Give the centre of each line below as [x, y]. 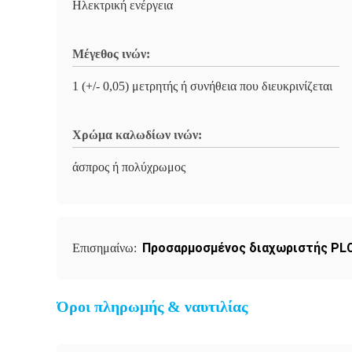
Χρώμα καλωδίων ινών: [137, 135]
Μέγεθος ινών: [111, 54]
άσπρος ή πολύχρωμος [129, 167]
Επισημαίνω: [106, 248]
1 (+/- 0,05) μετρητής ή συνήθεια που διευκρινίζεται [202, 86]
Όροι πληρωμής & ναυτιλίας [152, 306]
